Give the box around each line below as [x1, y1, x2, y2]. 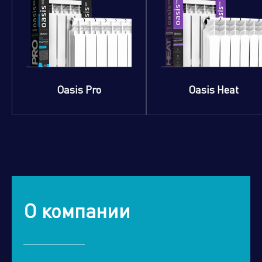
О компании [23, 198, 130, 223]
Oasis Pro [57, 82, 101, 96]
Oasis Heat [188, 82, 239, 96]
